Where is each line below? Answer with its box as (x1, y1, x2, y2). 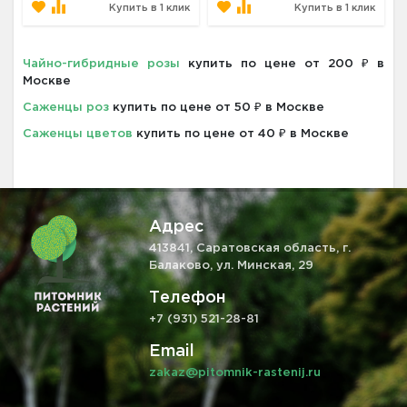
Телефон (149, 291, 227, 306)
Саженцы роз (23, 103, 109, 114)
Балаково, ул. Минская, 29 (149, 261, 314, 272)
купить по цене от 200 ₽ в (180, 59, 384, 70)
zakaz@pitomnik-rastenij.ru (149, 368, 322, 379)
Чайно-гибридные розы (23, 59, 180, 70)
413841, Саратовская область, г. (149, 243, 352, 254)
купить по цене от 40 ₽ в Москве (133, 129, 349, 140)
